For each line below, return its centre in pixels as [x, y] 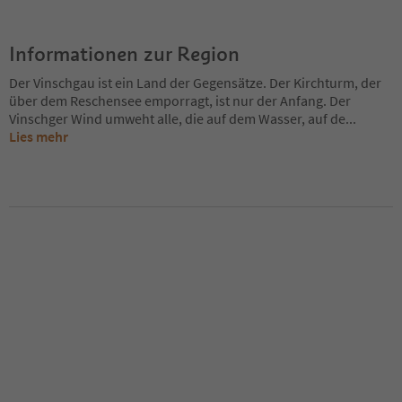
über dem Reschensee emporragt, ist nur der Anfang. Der [180, 100]
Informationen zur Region [124, 53]
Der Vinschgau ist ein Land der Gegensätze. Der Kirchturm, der [195, 82]
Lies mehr [39, 136]
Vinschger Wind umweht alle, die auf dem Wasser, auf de [177, 118]
